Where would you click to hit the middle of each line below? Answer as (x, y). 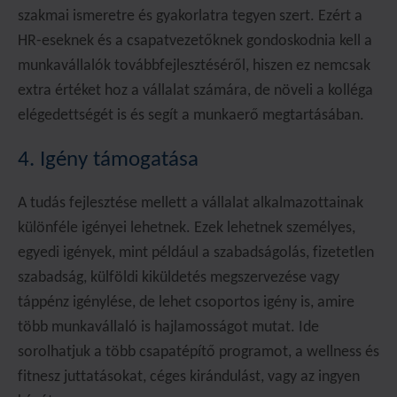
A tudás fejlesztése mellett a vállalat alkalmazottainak (191, 203)
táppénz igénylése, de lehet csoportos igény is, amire (186, 303)
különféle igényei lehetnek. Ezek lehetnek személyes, (187, 228)
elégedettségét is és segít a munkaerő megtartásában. (191, 116)
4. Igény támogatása (108, 160)
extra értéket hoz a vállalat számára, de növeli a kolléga (195, 91)
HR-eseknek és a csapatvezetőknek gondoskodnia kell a (195, 41)
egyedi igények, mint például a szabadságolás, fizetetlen (196, 253)
